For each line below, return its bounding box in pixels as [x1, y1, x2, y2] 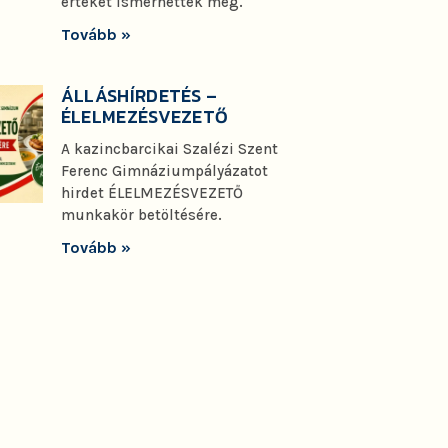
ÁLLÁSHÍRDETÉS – [60, 82, 218, 110]
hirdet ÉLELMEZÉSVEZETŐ [60, 184, 243, 203]
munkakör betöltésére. [60, 206, 222, 225]
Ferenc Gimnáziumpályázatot [60, 162, 268, 181]
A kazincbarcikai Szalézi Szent [60, 140, 278, 159]
